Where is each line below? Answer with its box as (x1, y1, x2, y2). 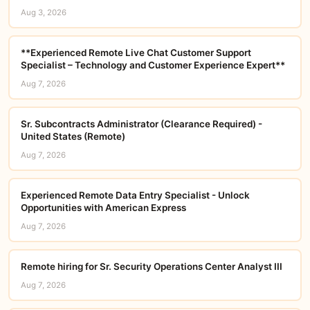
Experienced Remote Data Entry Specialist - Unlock (20, 189, 250, 201)
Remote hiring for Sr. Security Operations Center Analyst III (20, 260, 282, 272)
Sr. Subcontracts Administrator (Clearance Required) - (20, 118, 262, 129)
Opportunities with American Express (20, 201, 186, 213)
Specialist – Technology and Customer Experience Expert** (20, 59, 285, 71)
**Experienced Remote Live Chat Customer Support (20, 46, 251, 58)
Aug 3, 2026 (20, 7, 66, 17)
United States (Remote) (20, 130, 125, 142)
